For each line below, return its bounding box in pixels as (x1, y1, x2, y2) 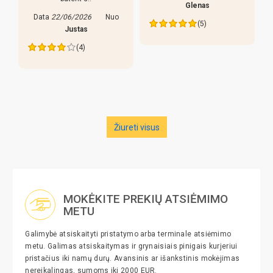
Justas (64, 25, 88, 34)
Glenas (185, 1, 210, 10)
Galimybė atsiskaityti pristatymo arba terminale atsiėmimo (25, 230, 232, 239)
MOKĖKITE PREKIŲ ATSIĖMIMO (63, 192, 228, 207)
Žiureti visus (113, 122, 160, 132)
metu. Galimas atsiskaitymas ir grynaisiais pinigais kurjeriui (25, 242, 238, 251)
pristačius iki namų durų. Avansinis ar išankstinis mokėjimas (25, 254, 240, 263)
